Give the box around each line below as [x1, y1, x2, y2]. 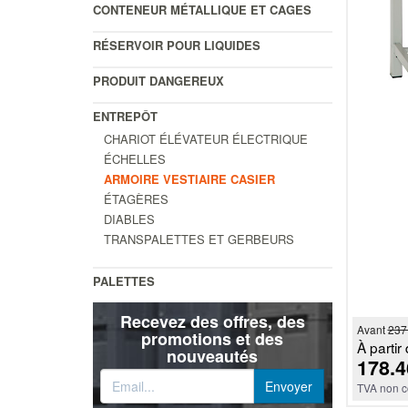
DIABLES [104, 209, 155, 228]
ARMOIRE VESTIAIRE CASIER [104, 169, 275, 188]
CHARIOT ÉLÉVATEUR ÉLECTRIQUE [104, 129, 308, 148]
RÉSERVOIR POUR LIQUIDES [93, 36, 260, 54]
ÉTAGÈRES [104, 189, 168, 208]
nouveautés [167, 343, 259, 368]
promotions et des [141, 326, 284, 351]
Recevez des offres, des [119, 309, 305, 333]
